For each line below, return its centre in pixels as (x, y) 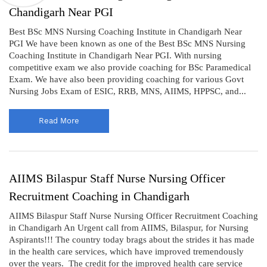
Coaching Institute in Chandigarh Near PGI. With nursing (115, 55)
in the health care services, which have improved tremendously (126, 251)
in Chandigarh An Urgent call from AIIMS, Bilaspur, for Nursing (129, 227)
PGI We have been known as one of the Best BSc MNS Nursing (127, 43)
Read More (59, 120)
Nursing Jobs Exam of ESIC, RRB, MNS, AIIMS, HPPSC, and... (128, 91)
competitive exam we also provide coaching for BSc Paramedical (130, 67)
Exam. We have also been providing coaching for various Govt (126, 79)
